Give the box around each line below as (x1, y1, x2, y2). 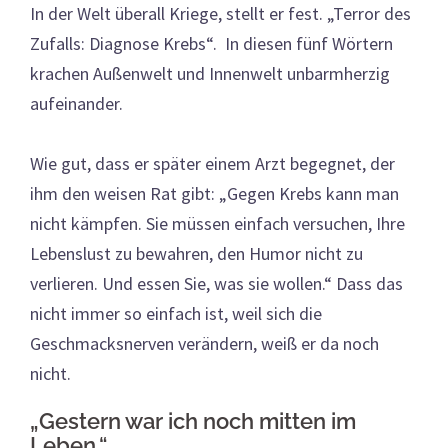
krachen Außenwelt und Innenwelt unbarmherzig (30, 62, 390, 85)
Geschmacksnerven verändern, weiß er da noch (30, 332, 379, 355)
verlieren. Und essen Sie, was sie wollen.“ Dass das (30, 272, 403, 295)
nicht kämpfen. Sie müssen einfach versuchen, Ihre (30, 212, 405, 235)
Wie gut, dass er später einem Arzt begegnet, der (30, 152, 395, 175)
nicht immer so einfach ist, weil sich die (30, 302, 322, 325)
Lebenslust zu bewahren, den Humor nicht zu (30, 242, 363, 265)
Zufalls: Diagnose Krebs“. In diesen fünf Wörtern (30, 32, 393, 55)
